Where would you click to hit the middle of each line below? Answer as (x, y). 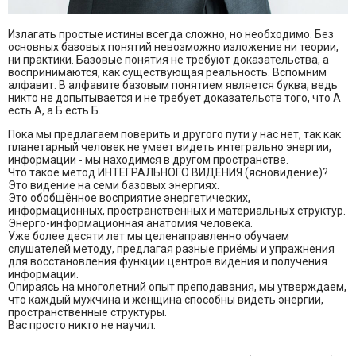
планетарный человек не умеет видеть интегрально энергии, (170, 147)
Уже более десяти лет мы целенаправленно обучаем (149, 236)
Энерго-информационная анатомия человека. (130, 224)
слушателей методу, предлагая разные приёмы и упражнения (171, 249)
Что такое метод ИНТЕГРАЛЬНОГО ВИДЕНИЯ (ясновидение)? (168, 173)
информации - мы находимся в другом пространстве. (148, 160)
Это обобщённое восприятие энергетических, (129, 198)
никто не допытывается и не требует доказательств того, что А (174, 98)
